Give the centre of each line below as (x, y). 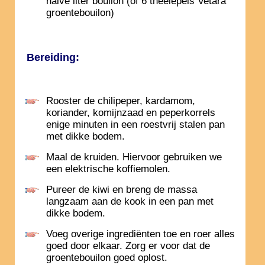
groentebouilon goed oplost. (107, 258)
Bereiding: (53, 58)
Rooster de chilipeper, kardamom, (121, 101)
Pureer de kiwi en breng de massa (122, 190)
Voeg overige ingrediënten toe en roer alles (140, 234)
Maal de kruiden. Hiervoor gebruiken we (134, 157)
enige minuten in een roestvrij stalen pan (135, 125)
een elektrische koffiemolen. (108, 169)
